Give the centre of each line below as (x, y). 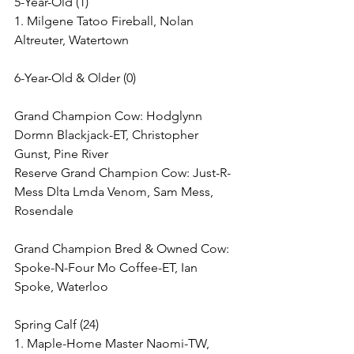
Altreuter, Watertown (72, 40)
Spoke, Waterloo (61, 286)
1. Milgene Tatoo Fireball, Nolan (105, 21)
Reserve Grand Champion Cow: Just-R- (122, 173)
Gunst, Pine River (61, 154)
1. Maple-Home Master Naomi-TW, (113, 343)
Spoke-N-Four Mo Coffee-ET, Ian (107, 267)
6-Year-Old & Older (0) (75, 78)
